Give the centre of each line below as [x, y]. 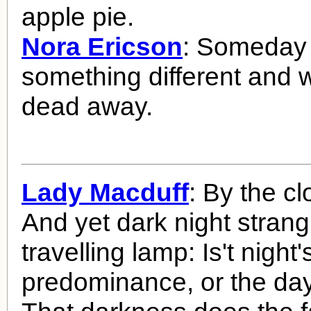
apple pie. [78, 16]
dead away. [87, 106]
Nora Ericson [102, 46]
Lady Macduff [105, 193]
